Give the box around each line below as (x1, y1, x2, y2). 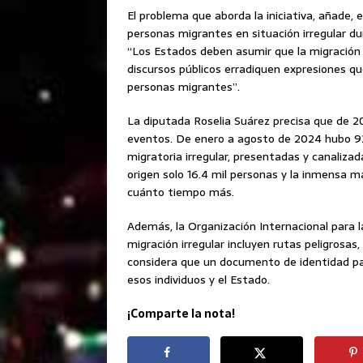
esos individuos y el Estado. (127, 271, 270, 289)
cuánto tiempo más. (127, 183, 234, 202)
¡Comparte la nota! (127, 305, 235, 323)
